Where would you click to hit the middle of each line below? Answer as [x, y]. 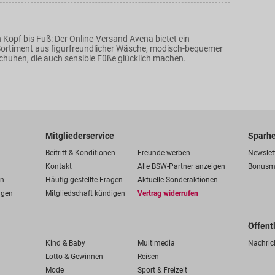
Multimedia [156, 243]
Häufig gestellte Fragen [84, 180]
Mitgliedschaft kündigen [85, 193]
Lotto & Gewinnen [74, 257]
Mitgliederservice [80, 136]
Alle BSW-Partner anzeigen [181, 166]
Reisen [148, 257]
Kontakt [59, 166]
